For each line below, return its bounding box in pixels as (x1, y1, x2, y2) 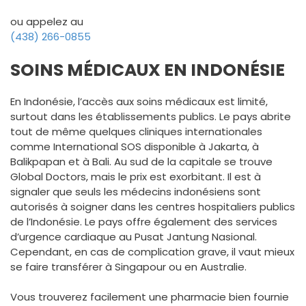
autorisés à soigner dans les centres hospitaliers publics (10, 199, 295, 214)
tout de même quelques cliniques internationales (10, 124, 262, 139)
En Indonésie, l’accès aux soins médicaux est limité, (10, 94, 268, 109)
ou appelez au (10, 14, 83, 29)
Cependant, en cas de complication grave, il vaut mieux (10, 244, 294, 259)
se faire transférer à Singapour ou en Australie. (10, 259, 247, 274)
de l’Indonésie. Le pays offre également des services (10, 214, 277, 229)
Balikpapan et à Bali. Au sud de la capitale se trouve (10, 154, 273, 169)
